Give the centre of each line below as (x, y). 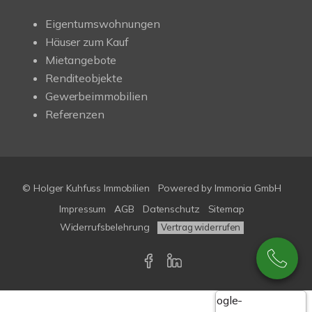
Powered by (186, 188)
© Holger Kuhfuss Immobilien (86, 188)
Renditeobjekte (84, 78)
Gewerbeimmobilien (96, 96)
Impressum (83, 209)
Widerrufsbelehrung (104, 227)
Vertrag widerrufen (201, 227)
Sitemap (226, 209)
